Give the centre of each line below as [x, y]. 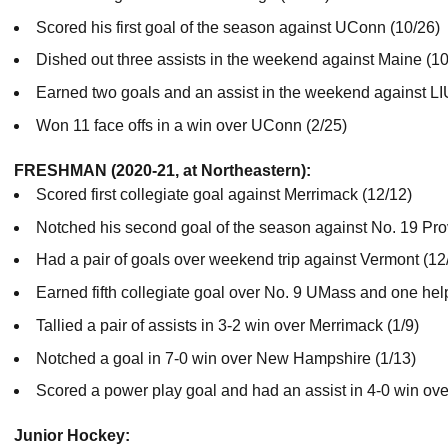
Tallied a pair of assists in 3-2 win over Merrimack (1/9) [227, 325]
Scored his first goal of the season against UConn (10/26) [238, 27]
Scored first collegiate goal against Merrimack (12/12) [224, 194]
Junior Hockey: [72, 436]
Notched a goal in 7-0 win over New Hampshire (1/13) [226, 358]
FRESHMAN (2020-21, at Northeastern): [162, 170]
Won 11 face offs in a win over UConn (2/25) [191, 125]
